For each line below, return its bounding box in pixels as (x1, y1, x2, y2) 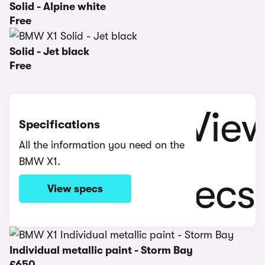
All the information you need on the (19, 139, 185, 151)
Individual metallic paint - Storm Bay (9, 244, 193, 256)
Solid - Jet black (9, 46, 89, 57)
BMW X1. (19, 156, 60, 167)
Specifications (19, 118, 100, 131)
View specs (47, 183, 103, 195)
